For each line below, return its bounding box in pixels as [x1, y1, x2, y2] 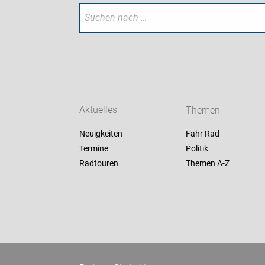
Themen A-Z [185, 159, 230, 169]
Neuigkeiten [79, 129, 123, 139]
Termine [79, 144, 109, 154]
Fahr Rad [185, 129, 219, 139]
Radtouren [79, 159, 119, 169]
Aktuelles [79, 104, 118, 116]
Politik [185, 144, 208, 154]
